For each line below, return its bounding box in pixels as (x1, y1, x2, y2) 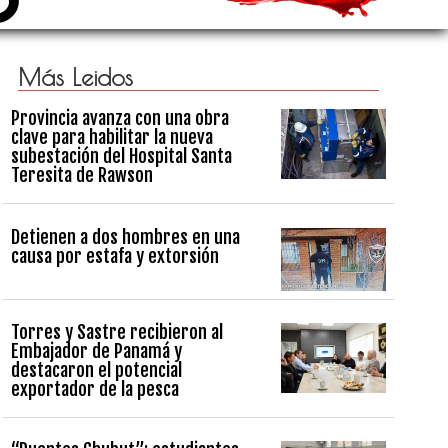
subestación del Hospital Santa (10, 145, 232, 168)
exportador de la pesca (10, 378, 179, 401)
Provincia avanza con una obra (10, 107, 229, 130)
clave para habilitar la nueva (10, 126, 213, 149)
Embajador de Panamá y (10, 340, 182, 363)
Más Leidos (18, 63, 134, 92)
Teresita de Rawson (10, 164, 153, 187)
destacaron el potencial (10, 359, 182, 382)
